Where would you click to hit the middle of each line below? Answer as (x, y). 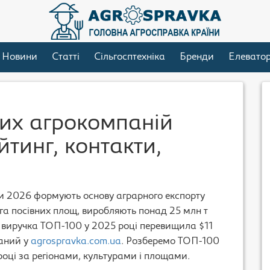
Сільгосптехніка (129, 57)
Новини (19, 57)
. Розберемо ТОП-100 (170, 242)
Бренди (196, 57)
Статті (65, 57)
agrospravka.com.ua (76, 242)
